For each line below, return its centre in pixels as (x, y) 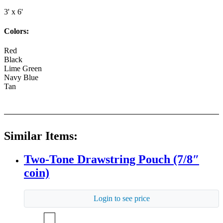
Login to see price (121, 199)
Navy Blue (21, 78)
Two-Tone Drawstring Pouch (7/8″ (111, 160)
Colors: (16, 31)
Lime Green (23, 69)
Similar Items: (41, 136)
